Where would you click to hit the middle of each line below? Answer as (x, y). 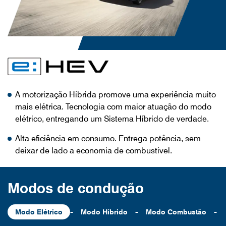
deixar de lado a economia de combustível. (94, 150)
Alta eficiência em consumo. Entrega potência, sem (108, 138)
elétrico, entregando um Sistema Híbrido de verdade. (112, 119)
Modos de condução (76, 188)
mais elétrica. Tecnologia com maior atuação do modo (113, 106)
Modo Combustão (176, 212)
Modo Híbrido (104, 212)
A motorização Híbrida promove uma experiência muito (116, 94)
